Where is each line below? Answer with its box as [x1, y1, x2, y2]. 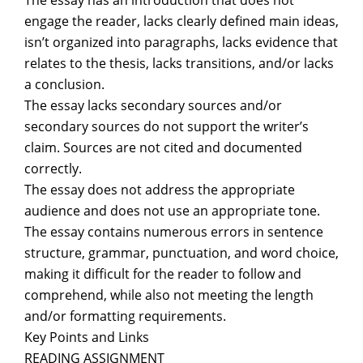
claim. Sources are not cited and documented [24, 139, 302, 156]
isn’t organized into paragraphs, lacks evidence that [24, 33, 338, 51]
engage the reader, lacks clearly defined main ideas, [24, 12, 339, 30]
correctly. [24, 160, 82, 177]
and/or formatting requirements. [24, 307, 226, 325]
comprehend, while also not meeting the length [24, 286, 314, 304]
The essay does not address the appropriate [24, 181, 295, 199]
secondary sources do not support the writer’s [24, 117, 309, 135]
